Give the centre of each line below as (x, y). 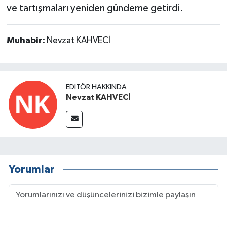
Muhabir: (26, 41)
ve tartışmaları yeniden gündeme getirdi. (95, 8)
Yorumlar (32, 170)
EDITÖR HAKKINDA (96, 87)
